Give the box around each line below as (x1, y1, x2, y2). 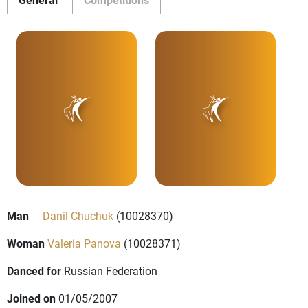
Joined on (7, 291, 56, 306)
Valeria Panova (47, 236, 121, 251)
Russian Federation (64, 263, 157, 278)
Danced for (7, 263, 61, 278)
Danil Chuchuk (43, 208, 113, 223)
